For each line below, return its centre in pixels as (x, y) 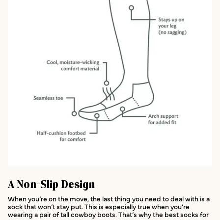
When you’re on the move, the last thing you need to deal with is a (109, 199)
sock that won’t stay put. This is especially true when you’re (99, 206)
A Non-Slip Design (51, 185)
